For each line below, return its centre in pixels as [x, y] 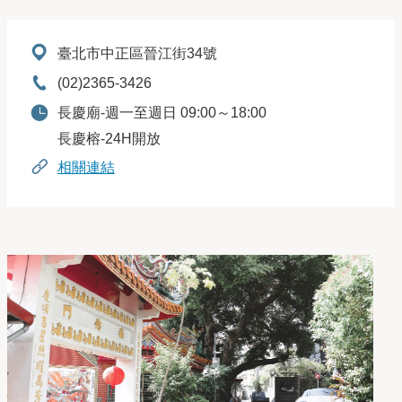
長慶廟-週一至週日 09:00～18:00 [162, 113]
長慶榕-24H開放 [109, 139]
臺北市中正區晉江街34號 [137, 53]
